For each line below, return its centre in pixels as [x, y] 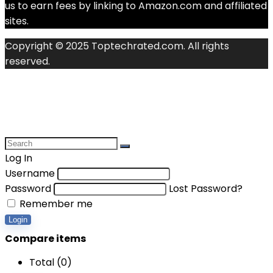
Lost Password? [206, 189]
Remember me [55, 204]
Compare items [45, 239]
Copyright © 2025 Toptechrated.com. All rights [117, 46]
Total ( [45, 262]
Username [30, 173]
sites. [17, 21]
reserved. [27, 61]
